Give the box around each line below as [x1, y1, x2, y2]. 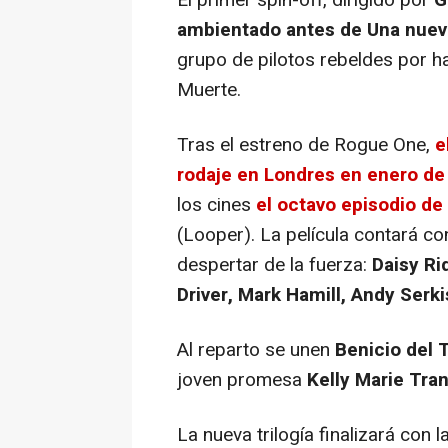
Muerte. [177, 75, 241, 104]
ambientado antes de [177, 15, 367, 44]
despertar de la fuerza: [177, 250, 372, 279]
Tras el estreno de [177, 130, 334, 159]
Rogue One [334, 130, 426, 159]
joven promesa [177, 365, 307, 394]
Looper [183, 220, 244, 249]
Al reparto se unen [177, 335, 330, 364]
